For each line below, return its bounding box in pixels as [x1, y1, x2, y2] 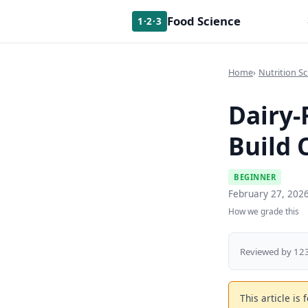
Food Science [167, 12, 241, 29]
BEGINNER [234, 172, 276, 182]
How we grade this [228, 206, 299, 218]
